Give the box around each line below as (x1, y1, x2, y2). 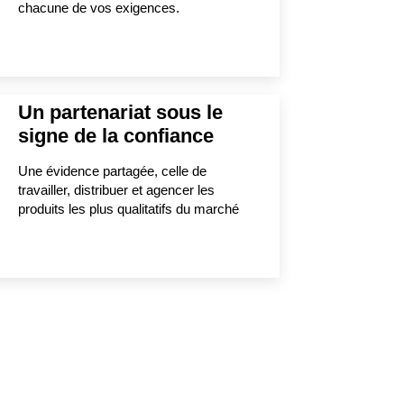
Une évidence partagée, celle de (17, 162, 207, 179)
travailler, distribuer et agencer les (17, 181, 215, 197)
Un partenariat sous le (17, 100, 223, 124)
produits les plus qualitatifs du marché (17, 200, 239, 216)
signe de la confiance (17, 124, 214, 147)
